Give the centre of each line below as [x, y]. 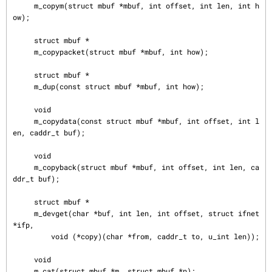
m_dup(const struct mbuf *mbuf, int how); [23, 86]
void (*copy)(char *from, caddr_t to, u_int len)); [32, 236]
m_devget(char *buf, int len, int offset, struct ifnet [23, 213]
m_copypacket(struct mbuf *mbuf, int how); [23, 52]
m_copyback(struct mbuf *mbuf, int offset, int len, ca [23, 167]
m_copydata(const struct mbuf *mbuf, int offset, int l [23, 121]
